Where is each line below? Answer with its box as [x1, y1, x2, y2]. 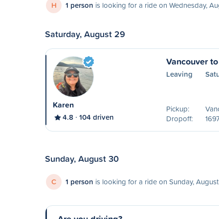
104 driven [79, 112, 114, 122]
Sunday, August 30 [45, 152, 119, 165]
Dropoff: [166, 113, 193, 124]
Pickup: [166, 104, 189, 114]
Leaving [166, 69, 193, 79]
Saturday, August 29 [45, 27, 125, 40]
